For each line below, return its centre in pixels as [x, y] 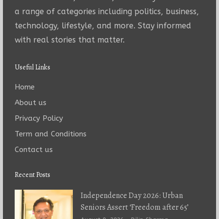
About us [30, 102]
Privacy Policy [39, 118]
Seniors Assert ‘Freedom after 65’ [134, 207]
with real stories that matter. [69, 40]
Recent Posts [32, 175]
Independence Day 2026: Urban [131, 195]
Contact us [33, 149]
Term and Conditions [50, 134]
